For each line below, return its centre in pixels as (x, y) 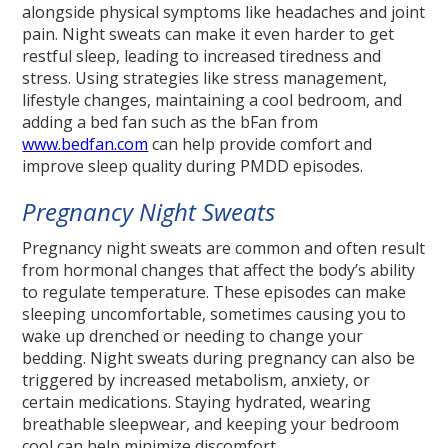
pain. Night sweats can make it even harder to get (208, 34)
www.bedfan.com (85, 144)
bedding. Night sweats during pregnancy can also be (219, 358)
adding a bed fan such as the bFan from (170, 122)
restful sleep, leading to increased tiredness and (202, 56)
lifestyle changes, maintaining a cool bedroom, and (212, 100)
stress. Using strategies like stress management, (205, 78)
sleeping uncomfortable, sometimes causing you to (214, 314)
